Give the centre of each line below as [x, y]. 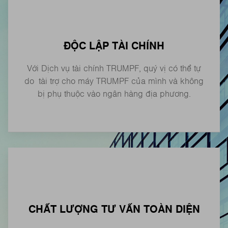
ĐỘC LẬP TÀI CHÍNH [114, 46]
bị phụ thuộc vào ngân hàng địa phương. [114, 94]
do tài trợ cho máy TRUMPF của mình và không [114, 81]
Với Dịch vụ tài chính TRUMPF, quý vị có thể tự [114, 68]
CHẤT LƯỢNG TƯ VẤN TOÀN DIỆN [114, 209]
